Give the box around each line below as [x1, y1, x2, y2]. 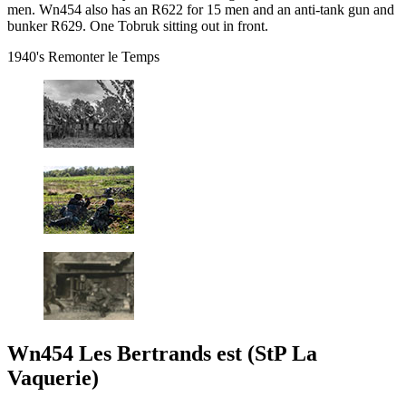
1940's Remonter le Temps [7, 49, 159, 65]
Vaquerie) [7, 366, 99, 391]
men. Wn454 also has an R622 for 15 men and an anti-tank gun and [7, 2, 394, 18]
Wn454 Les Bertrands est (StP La [7, 342, 317, 366]
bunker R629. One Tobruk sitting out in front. [7, 18, 268, 34]
